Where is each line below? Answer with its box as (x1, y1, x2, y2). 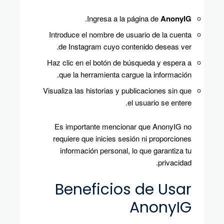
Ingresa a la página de (87, 12, 160, 23)
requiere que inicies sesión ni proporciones (53, 132, 191, 143)
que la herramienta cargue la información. (59, 68, 191, 79)
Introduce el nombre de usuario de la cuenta (49, 28, 191, 39)
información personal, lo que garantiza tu (60, 144, 191, 155)
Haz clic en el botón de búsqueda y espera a (47, 56, 191, 67)
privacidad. (158, 156, 191, 167)
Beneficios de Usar (55, 178, 191, 200)
